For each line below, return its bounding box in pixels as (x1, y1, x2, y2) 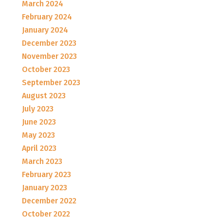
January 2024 (21, 25, 68, 35)
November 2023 (21, 51, 77, 61)
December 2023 (21, 38, 76, 48)
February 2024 (21, 12, 72, 21)
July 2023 (21, 104, 54, 113)
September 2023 (21, 77, 80, 87)
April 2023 (21, 143, 56, 153)
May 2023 (21, 130, 55, 140)
